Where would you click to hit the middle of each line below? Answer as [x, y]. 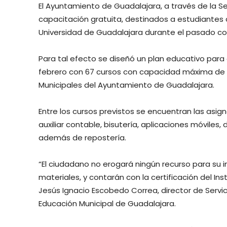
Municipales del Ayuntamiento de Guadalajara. [126, 85]
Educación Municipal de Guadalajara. [107, 204]
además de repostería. [82, 138]
